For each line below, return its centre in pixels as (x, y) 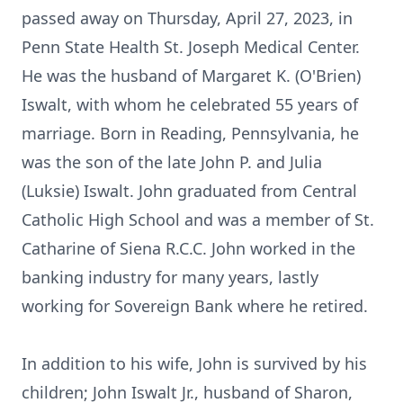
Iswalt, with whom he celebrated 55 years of (190, 104)
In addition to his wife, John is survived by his (194, 363)
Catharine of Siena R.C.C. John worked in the (188, 248)
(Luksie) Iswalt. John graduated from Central (189, 191)
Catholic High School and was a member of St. (198, 219)
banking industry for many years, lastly (170, 277)
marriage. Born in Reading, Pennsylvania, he (190, 133)
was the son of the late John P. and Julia (172, 162)
